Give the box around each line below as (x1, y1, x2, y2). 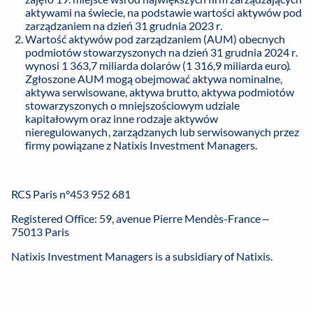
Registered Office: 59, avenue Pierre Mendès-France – (11, 212, 269, 226)
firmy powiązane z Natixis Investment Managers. (25, 138, 257, 152)
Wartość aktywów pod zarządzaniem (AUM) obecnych (25, 32, 285, 46)
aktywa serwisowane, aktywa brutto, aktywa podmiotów (25, 85, 294, 99)
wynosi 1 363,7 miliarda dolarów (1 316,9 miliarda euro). (25, 59, 291, 73)
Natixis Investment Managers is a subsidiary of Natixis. (11, 249, 272, 263)
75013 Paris (11, 225, 69, 239)
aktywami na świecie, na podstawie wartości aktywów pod (25, 6, 302, 20)
